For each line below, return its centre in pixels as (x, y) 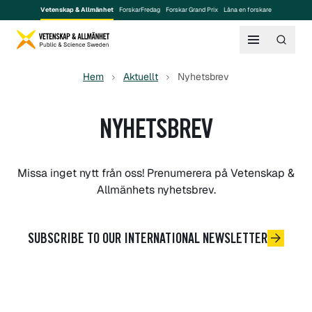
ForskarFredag (140, 10)
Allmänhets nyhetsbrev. (156, 190)
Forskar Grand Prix (192, 10)
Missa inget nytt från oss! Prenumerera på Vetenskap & (156, 173)
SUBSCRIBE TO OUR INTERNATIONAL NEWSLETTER (148, 240)
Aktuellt (141, 77)
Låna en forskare (248, 10)
